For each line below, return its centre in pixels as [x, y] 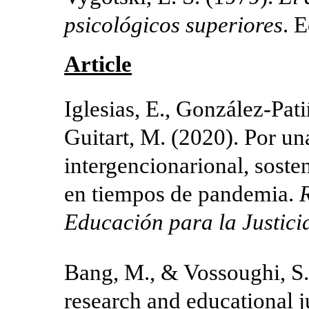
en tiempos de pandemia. [182, 194]
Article [98, 64]
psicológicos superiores [174, 25]
